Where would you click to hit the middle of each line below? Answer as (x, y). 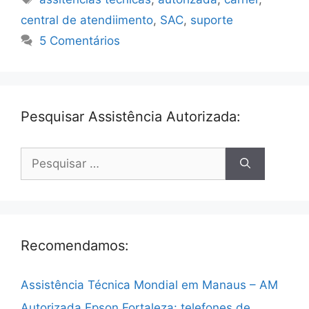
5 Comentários (80, 40)
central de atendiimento (87, 20)
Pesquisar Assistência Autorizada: (131, 116)
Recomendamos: (75, 245)
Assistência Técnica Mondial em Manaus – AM (149, 285)
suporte (212, 20)
